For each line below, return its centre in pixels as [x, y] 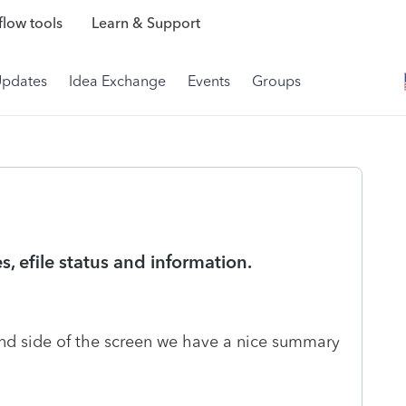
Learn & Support [145, 24]
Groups [276, 81]
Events [209, 81]
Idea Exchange [117, 81]
